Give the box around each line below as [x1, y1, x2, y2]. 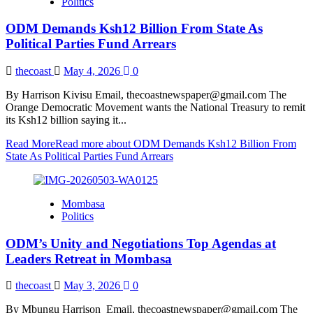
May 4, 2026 [64, 64, 123, 77]
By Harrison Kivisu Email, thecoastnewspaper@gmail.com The [6, 88, 286, 101]
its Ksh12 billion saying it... [6, 113, 126, 126]
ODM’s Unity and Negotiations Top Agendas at [6, 235, 276, 251]
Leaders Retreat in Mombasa [6, 251, 172, 266]
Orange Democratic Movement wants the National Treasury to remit [6, 101, 305, 113]
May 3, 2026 [64, 279, 123, 292]
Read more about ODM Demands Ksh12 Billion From [55, 137, 296, 150]
